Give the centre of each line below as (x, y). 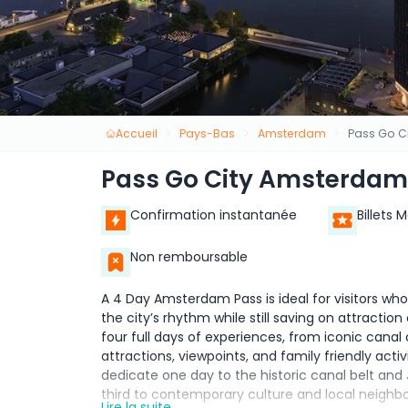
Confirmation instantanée (214, 215)
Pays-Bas (208, 133)
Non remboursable (189, 257)
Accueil (136, 133)
